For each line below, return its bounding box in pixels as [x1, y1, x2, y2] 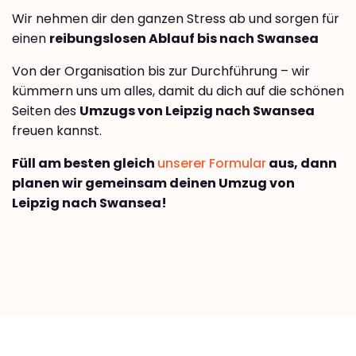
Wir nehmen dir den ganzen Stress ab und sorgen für [12, 9, 339, 28]
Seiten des [12, 101, 79, 120]
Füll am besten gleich [12, 153, 157, 172]
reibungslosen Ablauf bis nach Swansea [49, 29, 319, 48]
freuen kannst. [12, 121, 102, 140]
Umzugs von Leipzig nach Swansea [79, 101, 315, 120]
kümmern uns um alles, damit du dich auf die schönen [12, 81, 344, 100]
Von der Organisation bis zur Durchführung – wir [12, 61, 310, 80]
